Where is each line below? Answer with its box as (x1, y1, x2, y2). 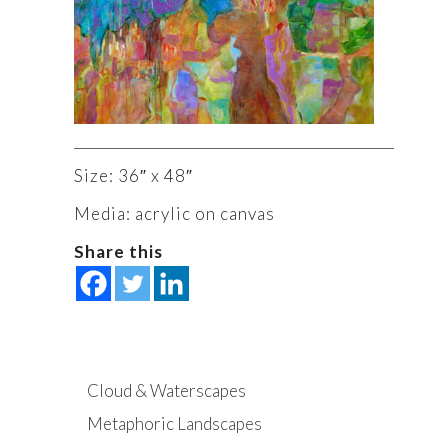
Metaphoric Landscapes (87, 413, 262, 435)
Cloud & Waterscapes (87, 380, 246, 402)
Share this (74, 241, 163, 263)
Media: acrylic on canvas (74, 203, 275, 225)
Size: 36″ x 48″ (74, 165, 193, 187)
